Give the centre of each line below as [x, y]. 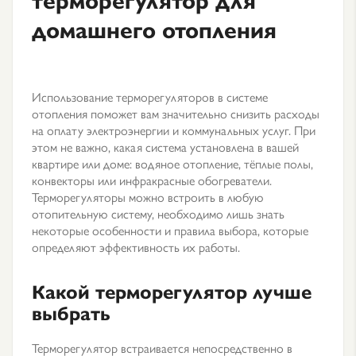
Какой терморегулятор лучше [172, 291]
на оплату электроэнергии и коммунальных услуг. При [174, 130]
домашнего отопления [154, 29]
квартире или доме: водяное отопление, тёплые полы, [172, 163]
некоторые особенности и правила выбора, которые [170, 230]
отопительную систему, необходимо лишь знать [158, 213]
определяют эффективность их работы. [136, 247]
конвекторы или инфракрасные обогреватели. [152, 180]
